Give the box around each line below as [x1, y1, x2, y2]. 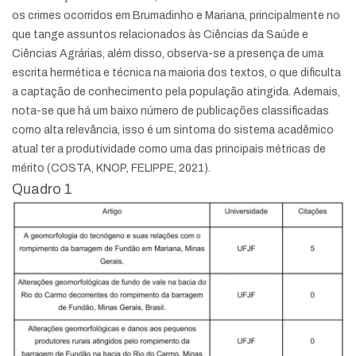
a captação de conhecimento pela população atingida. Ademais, [12, 86, 340, 98]
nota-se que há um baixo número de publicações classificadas [12, 105, 329, 117]
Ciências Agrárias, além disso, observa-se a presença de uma [12, 48, 323, 60]
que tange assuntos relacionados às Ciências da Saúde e [12, 29, 308, 41]
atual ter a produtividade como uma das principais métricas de [12, 143, 326, 155]
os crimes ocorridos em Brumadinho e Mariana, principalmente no [12, 10, 340, 21]
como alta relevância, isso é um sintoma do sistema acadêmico [12, 124, 334, 136]
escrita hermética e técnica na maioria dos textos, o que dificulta [12, 67, 341, 79]
